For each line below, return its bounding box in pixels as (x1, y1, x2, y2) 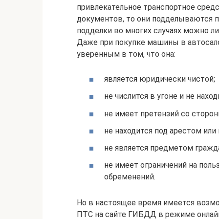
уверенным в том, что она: (77, 49, 175, 59)
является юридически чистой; (104, 74, 215, 84)
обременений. (104, 172, 155, 182)
